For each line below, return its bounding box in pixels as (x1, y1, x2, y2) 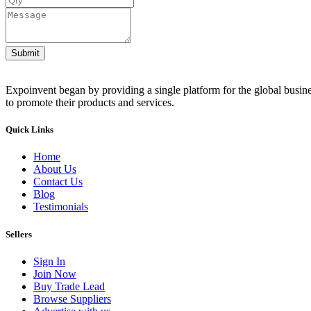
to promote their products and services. (6, 96, 174, 109)
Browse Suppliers (33, 292, 111, 305)
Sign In (33, 255, 65, 267)
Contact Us (33, 176, 83, 188)
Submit (11, 48, 40, 59)
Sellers (6, 228, 32, 239)
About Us (33, 163, 76, 176)
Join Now (33, 267, 76, 280)
